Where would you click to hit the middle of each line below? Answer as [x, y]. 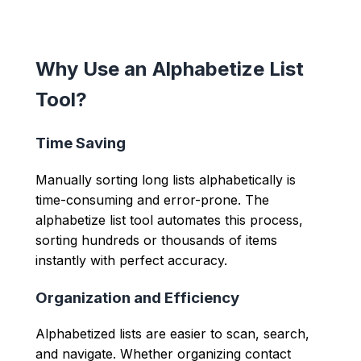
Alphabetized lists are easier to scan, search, [172, 334]
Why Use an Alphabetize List [170, 69]
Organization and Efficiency [137, 297]
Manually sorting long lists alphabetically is [166, 179]
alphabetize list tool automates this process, [169, 220]
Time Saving [81, 143]
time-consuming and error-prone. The [152, 199]
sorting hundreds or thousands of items [156, 240]
